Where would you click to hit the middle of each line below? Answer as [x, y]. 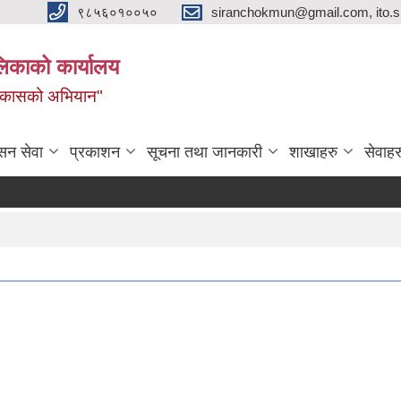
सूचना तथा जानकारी [205, 152]
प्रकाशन [95, 152]
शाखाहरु [313, 152]
